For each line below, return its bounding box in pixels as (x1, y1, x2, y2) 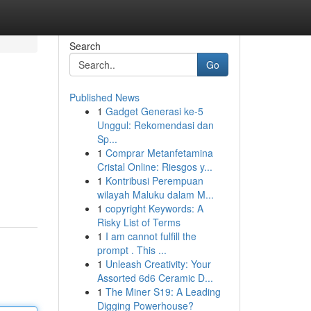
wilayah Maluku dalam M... (96, 187, 214, 201)
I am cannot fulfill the (105, 229, 196, 243)
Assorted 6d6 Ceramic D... (96, 271, 213, 285)
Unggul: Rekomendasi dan (96, 118, 214, 132)
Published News (69, 90, 140, 104)
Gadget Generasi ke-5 (105, 104, 203, 118)
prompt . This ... (96, 243, 167, 257)
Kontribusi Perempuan (105, 174, 203, 187)
